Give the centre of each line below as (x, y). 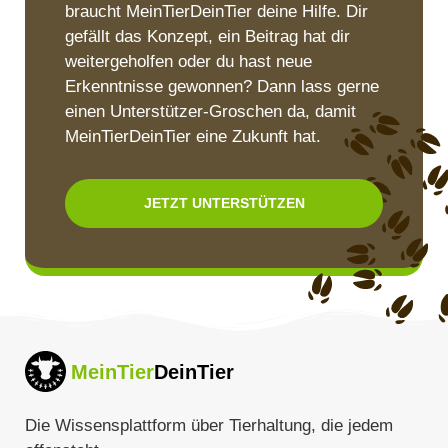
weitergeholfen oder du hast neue (188, 62)
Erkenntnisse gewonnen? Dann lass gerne (222, 87)
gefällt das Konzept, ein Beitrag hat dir (207, 37)
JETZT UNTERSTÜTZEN (224, 203)
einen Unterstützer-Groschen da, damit (210, 112)
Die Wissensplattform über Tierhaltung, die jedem (209, 426)
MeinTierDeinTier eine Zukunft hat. (193, 137)
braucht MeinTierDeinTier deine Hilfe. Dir (216, 12)
